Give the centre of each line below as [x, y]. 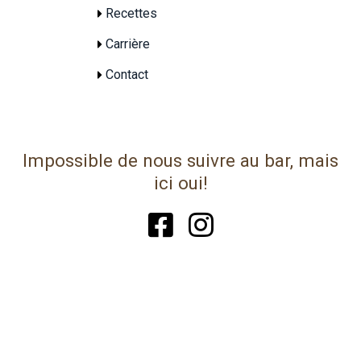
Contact [127, 74]
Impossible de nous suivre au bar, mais [180, 160]
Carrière [127, 44]
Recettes [131, 13]
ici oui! [180, 183]
